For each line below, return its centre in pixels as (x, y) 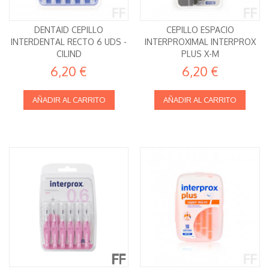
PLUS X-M (200, 54)
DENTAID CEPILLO (69, 30)
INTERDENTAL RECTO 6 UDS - (69, 42)
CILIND (69, 54)
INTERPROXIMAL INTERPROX (200, 42)
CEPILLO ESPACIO (200, 30)
